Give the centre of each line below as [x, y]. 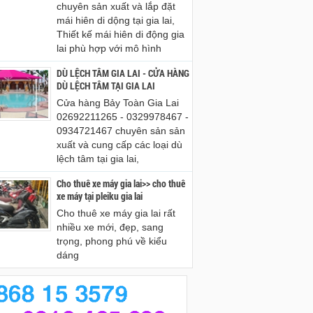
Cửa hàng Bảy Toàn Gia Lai [118, 103]
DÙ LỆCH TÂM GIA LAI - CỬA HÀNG [123, 73]
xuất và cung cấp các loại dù [119, 145]
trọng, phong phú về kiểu [112, 241]
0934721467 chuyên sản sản [121, 131]
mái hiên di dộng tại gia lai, [116, 20]
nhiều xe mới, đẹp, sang [110, 227]
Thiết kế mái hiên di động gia [121, 34]
